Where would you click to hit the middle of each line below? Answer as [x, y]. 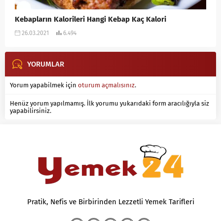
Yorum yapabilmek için [44, 85]
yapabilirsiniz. [31, 111]
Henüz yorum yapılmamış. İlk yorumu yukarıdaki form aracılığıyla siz [110, 104]
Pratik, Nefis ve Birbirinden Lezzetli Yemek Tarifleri [110, 202]
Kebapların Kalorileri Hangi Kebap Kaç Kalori [91, 19]
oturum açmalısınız [106, 85]
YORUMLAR [46, 64]
